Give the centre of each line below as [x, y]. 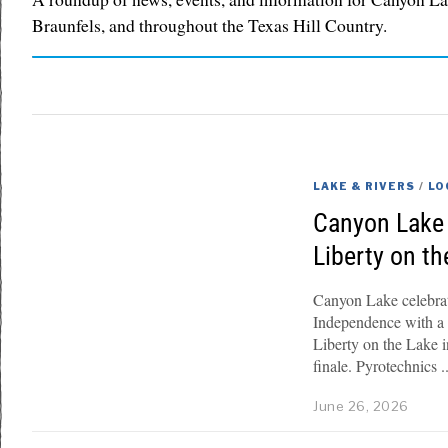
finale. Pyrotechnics [375, 366]
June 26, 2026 [361, 406]
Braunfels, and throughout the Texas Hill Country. [209, 25]
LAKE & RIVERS [364, 185]
